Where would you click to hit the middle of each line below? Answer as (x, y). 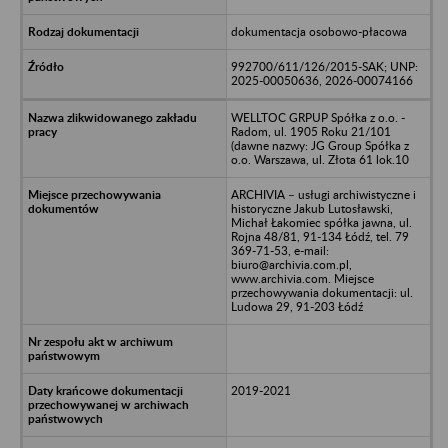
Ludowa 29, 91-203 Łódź (296, 306)
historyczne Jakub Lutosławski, (311, 208)
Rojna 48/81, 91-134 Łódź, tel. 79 (319, 236)
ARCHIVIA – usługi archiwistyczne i (323, 194)
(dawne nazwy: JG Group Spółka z (319, 145)
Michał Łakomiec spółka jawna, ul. (321, 222)
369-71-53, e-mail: (279, 250)
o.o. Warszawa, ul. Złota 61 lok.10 (319, 159)
